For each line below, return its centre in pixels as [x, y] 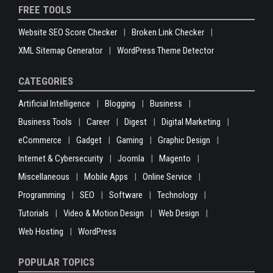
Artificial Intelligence [54, 104]
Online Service [167, 177]
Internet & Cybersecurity [61, 158]
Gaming [130, 140]
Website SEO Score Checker [68, 32]
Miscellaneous [44, 177]
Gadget [89, 140]
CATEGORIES [46, 81]
